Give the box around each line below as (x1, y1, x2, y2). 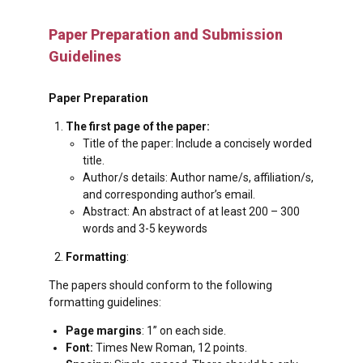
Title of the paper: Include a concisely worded (83, 137, 312, 151)
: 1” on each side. (142, 324, 226, 338)
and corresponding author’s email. (83, 188, 255, 202)
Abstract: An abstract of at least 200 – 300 (83, 205, 300, 219)
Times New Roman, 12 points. (93, 341, 247, 355)
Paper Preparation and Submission (49, 26, 283, 44)
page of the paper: (111, 120, 210, 134)
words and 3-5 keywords (83, 222, 207, 236)
